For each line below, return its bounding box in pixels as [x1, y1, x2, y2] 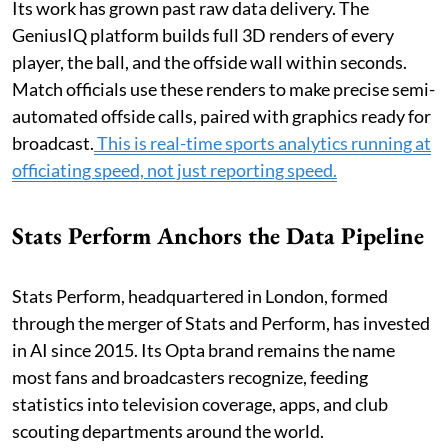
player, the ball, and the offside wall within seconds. [12, 51, 407, 74]
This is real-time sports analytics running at [94, 132, 431, 155]
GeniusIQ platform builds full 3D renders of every [12, 24, 394, 47]
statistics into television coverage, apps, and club [12, 393, 388, 416]
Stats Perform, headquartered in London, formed [12, 285, 388, 308]
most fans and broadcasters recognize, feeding [12, 366, 368, 389]
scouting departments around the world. [12, 420, 324, 443]
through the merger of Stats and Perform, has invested [12, 312, 430, 335]
